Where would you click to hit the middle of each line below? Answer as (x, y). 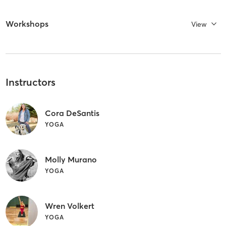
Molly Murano (71, 159)
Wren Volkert (69, 206)
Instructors (30, 82)
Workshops (27, 24)
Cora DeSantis (72, 113)
